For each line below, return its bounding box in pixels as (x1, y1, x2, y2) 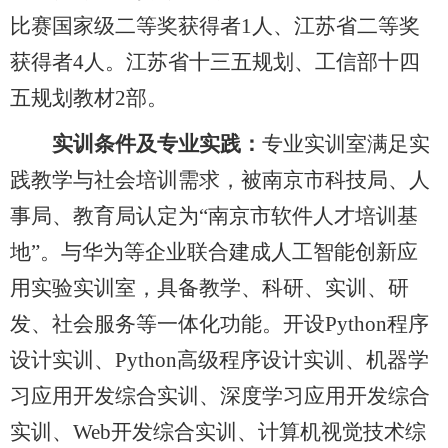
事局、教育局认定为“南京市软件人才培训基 (10, 203, 418, 228)
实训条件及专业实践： (52, 131, 262, 156)
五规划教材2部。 (10, 85, 168, 110)
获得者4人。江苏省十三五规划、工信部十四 (10, 49, 420, 74)
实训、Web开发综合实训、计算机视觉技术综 (10, 419, 426, 444)
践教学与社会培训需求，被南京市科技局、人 (10, 167, 430, 192)
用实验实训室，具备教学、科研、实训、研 (10, 275, 409, 300)
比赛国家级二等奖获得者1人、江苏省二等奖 (10, 13, 420, 38)
